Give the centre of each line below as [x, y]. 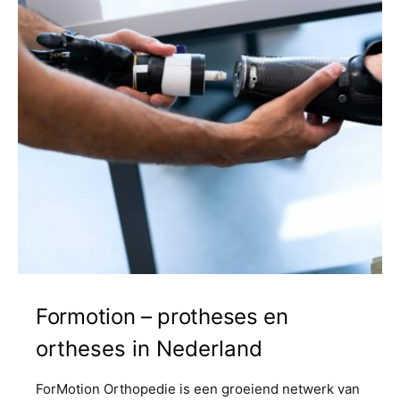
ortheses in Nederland [149, 349]
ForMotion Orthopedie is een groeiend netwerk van [198, 389]
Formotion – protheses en [162, 317]
